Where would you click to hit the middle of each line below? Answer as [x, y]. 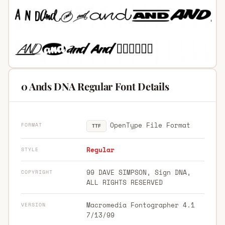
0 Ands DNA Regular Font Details [95, 86]
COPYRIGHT [37, 172]
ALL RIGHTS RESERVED [124, 182]
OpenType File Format [148, 125]
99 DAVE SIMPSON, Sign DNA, [138, 172]
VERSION [33, 204]
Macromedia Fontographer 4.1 [140, 205]
